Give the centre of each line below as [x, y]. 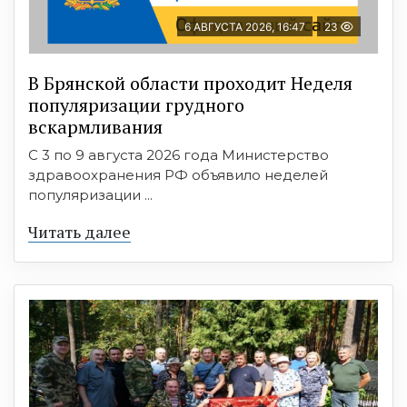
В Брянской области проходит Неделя [190, 84]
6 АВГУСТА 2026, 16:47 [245, 27]
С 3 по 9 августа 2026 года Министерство [179, 155]
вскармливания [95, 127]
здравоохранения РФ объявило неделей [178, 175]
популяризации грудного [136, 105]
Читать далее [79, 232]
